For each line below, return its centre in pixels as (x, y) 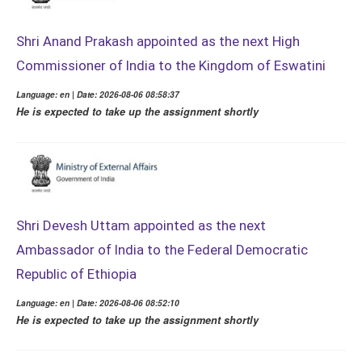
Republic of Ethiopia (76, 274)
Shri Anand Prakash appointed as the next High (158, 42)
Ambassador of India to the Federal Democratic (162, 249)
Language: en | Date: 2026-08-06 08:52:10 (98, 303)
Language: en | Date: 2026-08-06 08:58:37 (98, 95)
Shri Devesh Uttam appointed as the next (141, 225)
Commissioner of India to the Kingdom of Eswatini (171, 66)
